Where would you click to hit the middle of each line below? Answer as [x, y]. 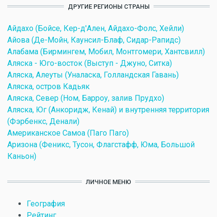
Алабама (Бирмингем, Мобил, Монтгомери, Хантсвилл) [106, 51]
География [46, 203]
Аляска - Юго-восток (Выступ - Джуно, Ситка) [90, 63]
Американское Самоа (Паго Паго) [68, 133]
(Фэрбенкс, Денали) [43, 121]
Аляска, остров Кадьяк [48, 86]
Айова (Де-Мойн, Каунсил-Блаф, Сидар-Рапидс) [94, 40]
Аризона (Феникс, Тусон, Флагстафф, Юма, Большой [101, 144]
